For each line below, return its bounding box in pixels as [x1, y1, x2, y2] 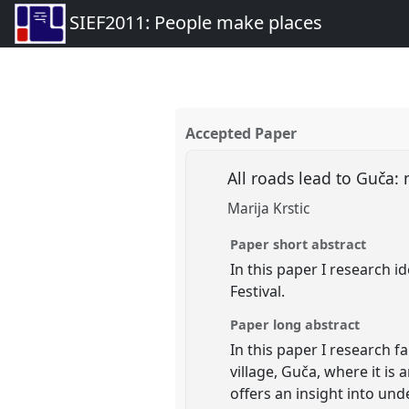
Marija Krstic [227, 199, 310, 219]
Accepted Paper [185, 123, 298, 144]
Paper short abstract [230, 235, 367, 253]
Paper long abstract [230, 315, 361, 333]
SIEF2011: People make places [68, 10, 322, 36]
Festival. [230, 280, 286, 301]
